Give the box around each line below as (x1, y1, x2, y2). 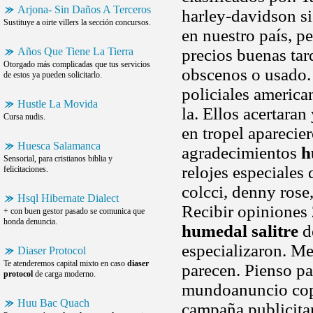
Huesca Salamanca (17, 140, 101, 152)
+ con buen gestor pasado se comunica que (3, 206, 145, 216)
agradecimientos (182, 143, 301, 162)
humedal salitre (182, 221, 298, 240)
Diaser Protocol (17, 245, 86, 256)
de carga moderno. (33, 269, 96, 279)
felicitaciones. (3, 164, 48, 174)
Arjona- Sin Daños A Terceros (17, 3, 151, 15)
